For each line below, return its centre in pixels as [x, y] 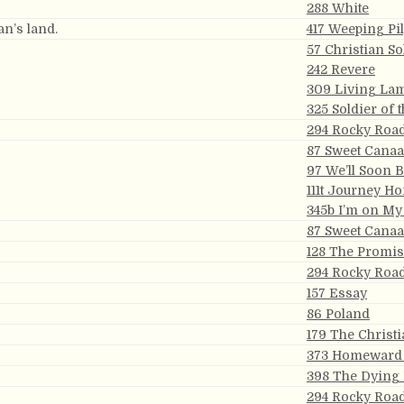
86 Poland [338, 314]
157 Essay [337, 293]
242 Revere [341, 69]
